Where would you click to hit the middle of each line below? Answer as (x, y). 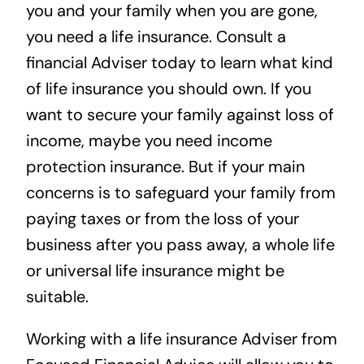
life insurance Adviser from (238, 338)
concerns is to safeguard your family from (180, 192)
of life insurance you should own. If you (168, 88)
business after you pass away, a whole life (180, 244)
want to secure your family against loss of (180, 114)
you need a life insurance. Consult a (156, 36)
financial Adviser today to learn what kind (179, 62)
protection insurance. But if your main (165, 166)
